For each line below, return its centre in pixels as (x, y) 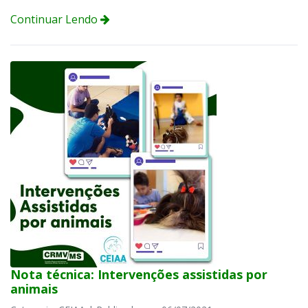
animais (34, 288)
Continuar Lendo (55, 20)
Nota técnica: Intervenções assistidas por (139, 274)
